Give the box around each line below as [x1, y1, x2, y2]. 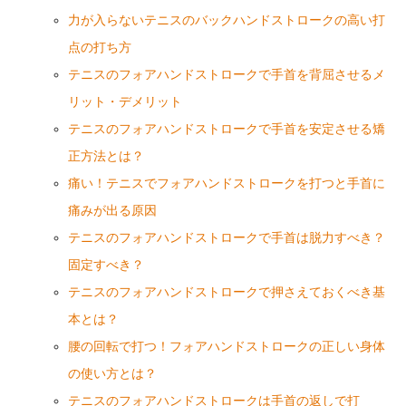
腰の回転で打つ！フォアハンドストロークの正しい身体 [67, 339, 385, 353]
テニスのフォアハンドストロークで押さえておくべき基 [67, 285, 385, 299]
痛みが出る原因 [67, 203, 157, 217]
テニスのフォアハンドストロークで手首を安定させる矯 [67, 121, 385, 136]
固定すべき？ [67, 257, 144, 272]
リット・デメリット [67, 94, 182, 109]
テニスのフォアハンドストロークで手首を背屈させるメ [67, 67, 385, 82]
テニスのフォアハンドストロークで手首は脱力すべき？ [67, 230, 385, 245]
